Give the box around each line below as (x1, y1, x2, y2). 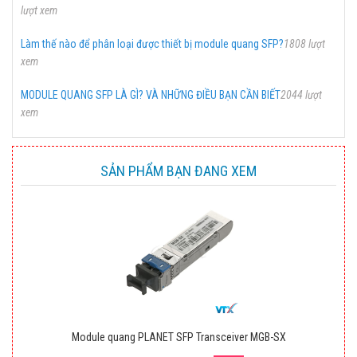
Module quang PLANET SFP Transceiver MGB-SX (71, 330, 286, 343)
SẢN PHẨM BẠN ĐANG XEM (100, 162, 257, 179)
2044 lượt (280, 88, 322, 101)
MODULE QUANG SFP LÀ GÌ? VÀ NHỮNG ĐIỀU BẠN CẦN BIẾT (21, 88, 280, 101)
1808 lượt (284, 37, 325, 50)
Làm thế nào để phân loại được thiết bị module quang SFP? (21, 37, 284, 50)
